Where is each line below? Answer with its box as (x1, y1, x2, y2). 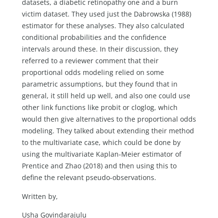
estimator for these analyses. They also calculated (21, 21, 184, 31)
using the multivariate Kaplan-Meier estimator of (21, 149, 182, 159)
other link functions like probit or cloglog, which (21, 103, 178, 112)
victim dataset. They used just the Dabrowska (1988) (21, 9, 191, 19)
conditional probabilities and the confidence (21, 33, 166, 42)
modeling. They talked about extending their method (21, 126, 194, 136)
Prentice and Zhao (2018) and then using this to (21, 161, 177, 171)
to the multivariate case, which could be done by (21, 138, 181, 147)
